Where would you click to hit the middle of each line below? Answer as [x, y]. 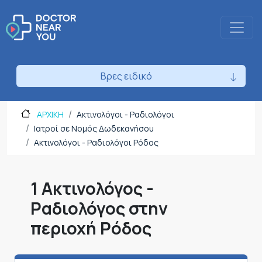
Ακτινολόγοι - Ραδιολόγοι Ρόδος [96, 143]
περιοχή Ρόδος [91, 228]
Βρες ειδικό [126, 76]
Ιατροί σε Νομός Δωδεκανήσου [94, 129]
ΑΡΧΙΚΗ [49, 115]
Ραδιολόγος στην [99, 208]
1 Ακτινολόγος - [92, 189]
